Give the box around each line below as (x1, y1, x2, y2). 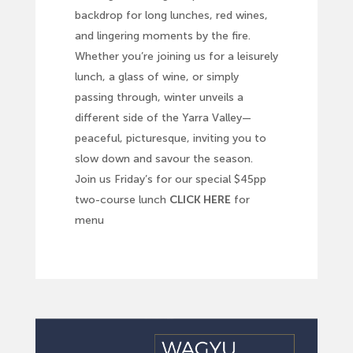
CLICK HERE (169, 193, 231, 207)
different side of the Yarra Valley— (74, 111, 251, 125)
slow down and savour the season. (74, 152, 253, 166)
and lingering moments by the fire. (74, 29, 251, 43)
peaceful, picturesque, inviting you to (74, 132, 266, 146)
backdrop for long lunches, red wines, (74, 9, 268, 23)
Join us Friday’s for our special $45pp (74, 173, 266, 187)
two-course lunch (74, 193, 169, 207)
